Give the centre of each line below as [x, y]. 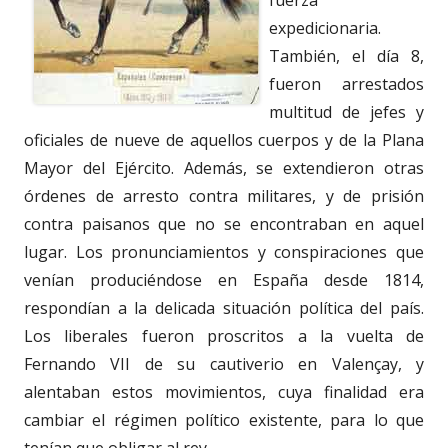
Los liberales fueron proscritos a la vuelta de [224, 336]
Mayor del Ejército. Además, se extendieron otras [224, 168]
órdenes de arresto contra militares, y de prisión [224, 196]
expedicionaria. [325, 28]
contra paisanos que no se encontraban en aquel [224, 224]
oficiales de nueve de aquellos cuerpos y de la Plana [224, 140]
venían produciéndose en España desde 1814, [224, 280]
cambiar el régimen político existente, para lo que [224, 420]
